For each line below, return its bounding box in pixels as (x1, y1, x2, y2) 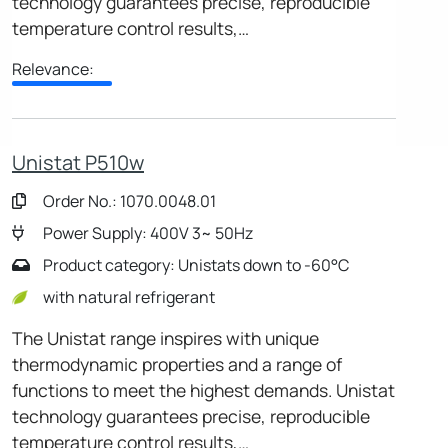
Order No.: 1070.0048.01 (40, 189, 216, 212)
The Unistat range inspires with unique (12, 325, 319, 350)
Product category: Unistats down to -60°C (40, 253, 349, 276)
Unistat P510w (12, 148, 144, 176)
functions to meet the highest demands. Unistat (12, 377, 395, 402)
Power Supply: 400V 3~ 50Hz (40, 221, 253, 244)
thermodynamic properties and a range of (12, 351, 342, 376)
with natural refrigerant (40, 285, 215, 308)
